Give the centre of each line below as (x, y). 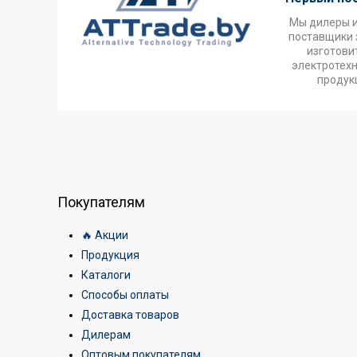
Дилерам (106, 335)
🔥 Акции (105, 235)
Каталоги (106, 275)
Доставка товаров (130, 315)
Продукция (110, 255)
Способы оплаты (125, 295)
